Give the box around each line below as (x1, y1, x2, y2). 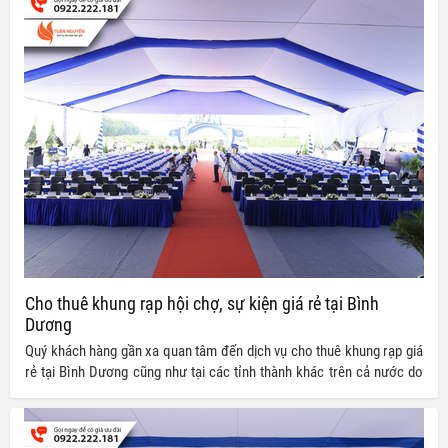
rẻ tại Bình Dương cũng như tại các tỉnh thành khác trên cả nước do (25, 362, 423, 381)
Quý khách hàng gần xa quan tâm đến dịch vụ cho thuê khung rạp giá (25, 341, 423, 360)
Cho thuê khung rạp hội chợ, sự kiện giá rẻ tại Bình (25, 292, 379, 314)
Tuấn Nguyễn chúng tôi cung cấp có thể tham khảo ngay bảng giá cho (25, 383, 423, 402)
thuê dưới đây (25, 404, 103, 423)
